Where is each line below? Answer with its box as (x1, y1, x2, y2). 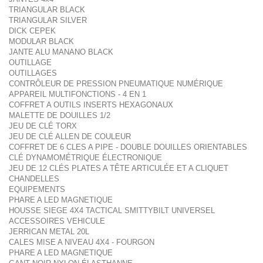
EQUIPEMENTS (9, 185, 65, 194)
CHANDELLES (9, 174, 59, 183)
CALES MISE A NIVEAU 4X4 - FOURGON (9, 238, 154, 247)
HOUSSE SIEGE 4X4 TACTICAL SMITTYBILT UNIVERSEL (9, 206, 215, 215)
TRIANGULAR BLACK (9, 5, 85, 14)
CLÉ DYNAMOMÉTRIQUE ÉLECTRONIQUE (9, 153, 162, 162)
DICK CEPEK (9, 26, 56, 35)
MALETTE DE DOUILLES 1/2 (9, 111, 110, 120)
